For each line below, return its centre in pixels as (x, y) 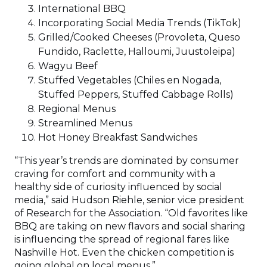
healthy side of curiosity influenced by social (118, 187)
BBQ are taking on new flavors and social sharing (130, 226)
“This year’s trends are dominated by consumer (127, 161)
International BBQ (87, 9)
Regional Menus (86, 109)
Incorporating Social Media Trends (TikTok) (145, 23)
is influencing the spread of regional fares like (122, 239)
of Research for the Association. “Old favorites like (131, 213)
